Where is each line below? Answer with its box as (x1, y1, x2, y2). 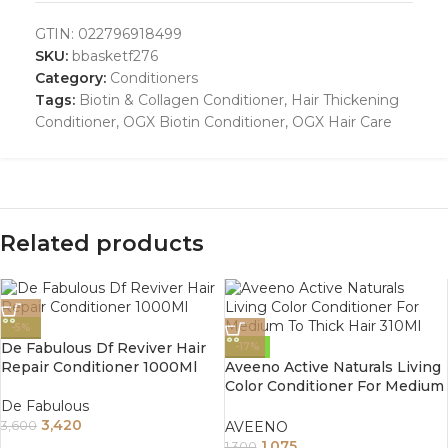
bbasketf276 (72, 47, 158, 66)
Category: (35, 69, 106, 88)
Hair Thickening (291, 91, 399, 110)
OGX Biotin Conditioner (123, 113, 285, 132)
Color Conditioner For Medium (224, 377, 444, 396)
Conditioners (110, 69, 198, 88)
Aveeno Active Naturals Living (224, 358, 441, 377)
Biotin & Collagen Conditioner (79, 91, 284, 110)
